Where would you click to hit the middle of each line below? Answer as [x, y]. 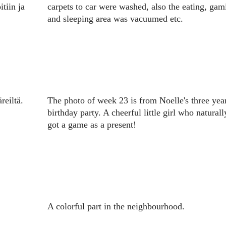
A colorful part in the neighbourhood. [116, 207]
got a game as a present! [93, 125]
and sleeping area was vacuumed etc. [115, 19]
